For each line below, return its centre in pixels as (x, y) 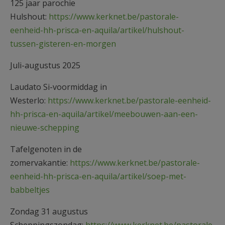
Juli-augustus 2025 (45, 65)
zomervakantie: (40, 162)
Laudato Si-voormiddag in (59, 87)
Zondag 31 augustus (49, 211)
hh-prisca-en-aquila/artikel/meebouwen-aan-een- (104, 114)
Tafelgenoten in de (46, 149)
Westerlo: (29, 100)
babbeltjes (30, 190)
